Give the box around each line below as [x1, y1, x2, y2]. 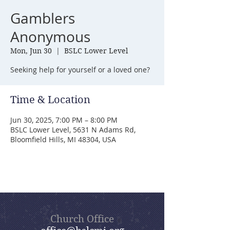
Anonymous [10, 27, 90, 46]
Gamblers [10, 9, 75, 28]
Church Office [50, 213, 114, 225]
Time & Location [10, 94, 90, 106]
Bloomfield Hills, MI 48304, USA [10, 135, 116, 144]
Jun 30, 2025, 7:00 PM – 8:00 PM [10, 115, 118, 125]
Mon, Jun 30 [10, 46, 52, 55]
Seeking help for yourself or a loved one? [10, 65, 150, 74]
